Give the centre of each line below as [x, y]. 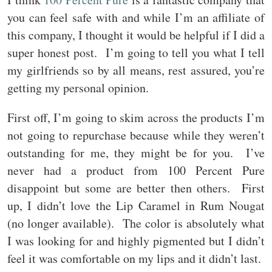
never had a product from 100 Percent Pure [136, 171]
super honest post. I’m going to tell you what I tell [136, 53]
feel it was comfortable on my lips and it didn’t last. [134, 259]
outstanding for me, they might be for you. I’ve [136, 153]
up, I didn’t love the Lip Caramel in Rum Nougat [136, 206]
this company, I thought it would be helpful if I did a [136, 35]
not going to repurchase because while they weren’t [136, 135]
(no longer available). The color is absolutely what [136, 223]
